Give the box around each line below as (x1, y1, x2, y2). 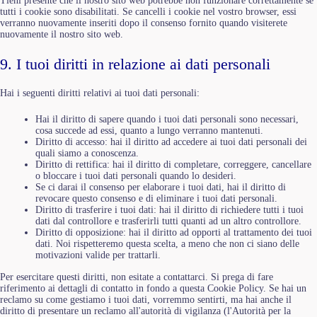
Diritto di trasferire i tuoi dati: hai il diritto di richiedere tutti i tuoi (35, 204, 304, 215)
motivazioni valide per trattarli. (35, 249, 161, 260)
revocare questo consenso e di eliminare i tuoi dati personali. (35, 192, 277, 204)
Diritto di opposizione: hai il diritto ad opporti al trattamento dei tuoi (35, 226, 312, 238)
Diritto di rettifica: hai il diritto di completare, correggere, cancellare (35, 158, 311, 170)
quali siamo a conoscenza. (35, 147, 139, 158)
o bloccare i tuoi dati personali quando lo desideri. (35, 170, 236, 181)
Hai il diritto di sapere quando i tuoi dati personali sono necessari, (35, 113, 299, 125)
